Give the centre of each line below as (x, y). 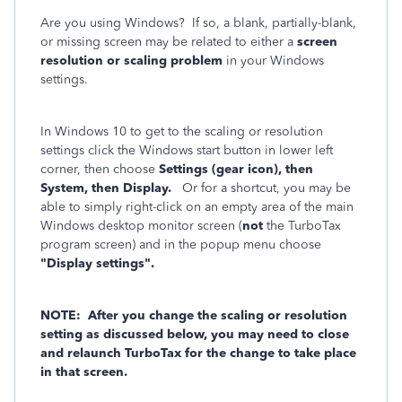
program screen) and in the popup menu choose (181, 245)
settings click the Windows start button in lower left (187, 150)
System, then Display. (109, 188)
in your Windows (273, 61)
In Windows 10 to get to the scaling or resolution (182, 131)
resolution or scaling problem (131, 61)
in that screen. (84, 372)
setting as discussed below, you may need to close (195, 334)
